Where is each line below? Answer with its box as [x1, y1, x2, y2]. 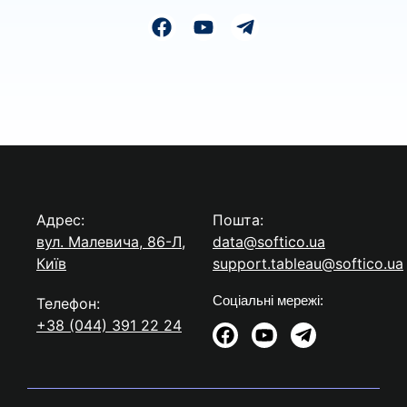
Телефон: [36, 293, 100, 313]
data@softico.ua [213, 232, 325, 251]
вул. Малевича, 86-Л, [36, 232, 185, 251]
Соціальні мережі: [213, 292, 323, 308]
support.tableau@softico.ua [213, 253, 403, 273]
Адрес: [36, 210, 84, 229]
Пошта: [213, 210, 263, 229]
